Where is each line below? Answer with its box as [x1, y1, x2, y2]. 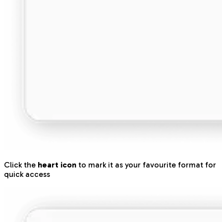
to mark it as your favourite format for [76, 160, 216, 169]
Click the [4, 160, 38, 169]
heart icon [38, 160, 76, 169]
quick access [4, 169, 50, 179]
